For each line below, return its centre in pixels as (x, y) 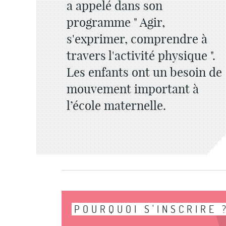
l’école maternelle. (116, 105)
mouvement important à (133, 89)
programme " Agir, (116, 22)
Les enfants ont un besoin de (144, 72)
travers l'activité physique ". (141, 55)
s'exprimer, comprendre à (137, 39)
